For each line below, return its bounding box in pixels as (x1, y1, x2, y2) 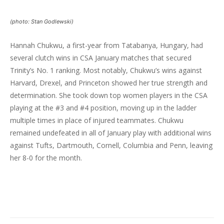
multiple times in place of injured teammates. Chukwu (10, 115, 183, 125)
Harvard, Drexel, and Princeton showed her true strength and (10, 77, 207, 87)
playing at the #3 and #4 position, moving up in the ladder (10, 102, 196, 112)
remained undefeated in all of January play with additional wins (10, 127, 211, 137)
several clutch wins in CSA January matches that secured (10, 52, 191, 62)
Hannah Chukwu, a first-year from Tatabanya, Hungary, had (10, 40, 203, 50)
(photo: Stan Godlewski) (10, 17, 73, 25)
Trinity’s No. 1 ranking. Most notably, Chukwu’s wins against (10, 65, 202, 75)
